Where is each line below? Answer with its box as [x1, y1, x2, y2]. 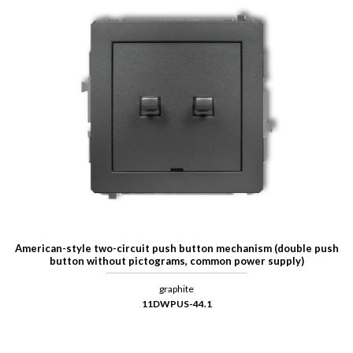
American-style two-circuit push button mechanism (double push [14, 242, 339, 255]
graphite [159, 283, 194, 295]
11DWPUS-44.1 [141, 298, 212, 310]
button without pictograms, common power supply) [49, 255, 304, 268]
